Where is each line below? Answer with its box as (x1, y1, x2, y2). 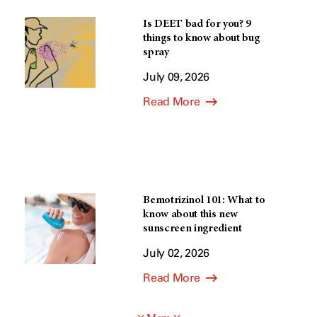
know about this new (143, 209, 238, 220)
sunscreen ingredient (143, 223, 242, 234)
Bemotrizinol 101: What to (143, 195, 265, 206)
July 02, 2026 (143, 246, 210, 260)
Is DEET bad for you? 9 (143, 18, 252, 30)
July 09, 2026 (143, 70, 210, 83)
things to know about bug (143, 33, 260, 44)
